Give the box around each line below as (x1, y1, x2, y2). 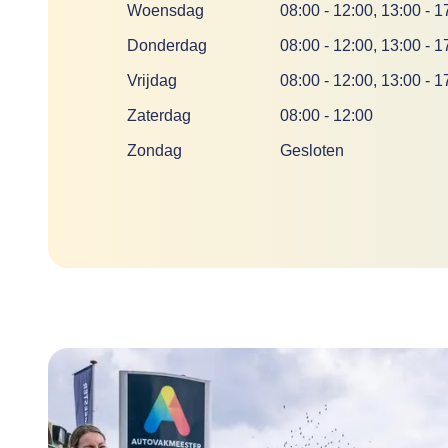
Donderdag (127, 37, 207, 55)
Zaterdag (127, 107, 191, 125)
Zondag (127, 142, 182, 160)
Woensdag (127, 2, 204, 20)
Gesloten (280, 142, 344, 160)
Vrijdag (127, 72, 177, 90)
